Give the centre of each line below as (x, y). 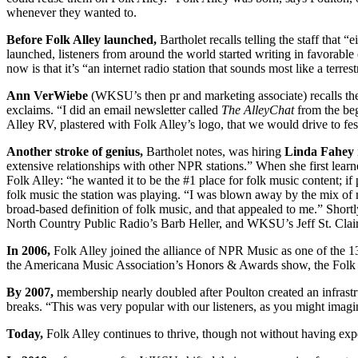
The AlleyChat (258, 110)
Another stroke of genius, (75, 152)
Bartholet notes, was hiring (214, 152)
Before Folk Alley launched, (82, 40)
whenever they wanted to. (72, 13)
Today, (25, 334)
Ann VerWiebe (47, 96)
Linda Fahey (319, 152)
